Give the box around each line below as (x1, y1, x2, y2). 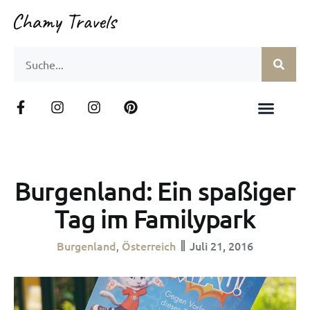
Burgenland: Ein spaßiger (14, 174, 296, 206)
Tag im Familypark (54, 202, 256, 234)
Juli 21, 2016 (190, 237, 253, 253)
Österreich (122, 237, 176, 253)
